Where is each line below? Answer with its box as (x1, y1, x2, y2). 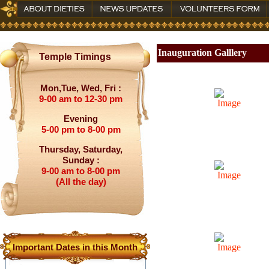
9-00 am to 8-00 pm (41, 166, 121, 176)
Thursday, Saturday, (39, 144, 123, 154)
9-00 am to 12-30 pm (39, 94, 123, 104)
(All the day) (56, 177, 106, 187)
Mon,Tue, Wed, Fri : (40, 83, 122, 93)
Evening (64, 113, 98, 124)
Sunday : (62, 155, 100, 165)
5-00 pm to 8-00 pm (41, 124, 121, 134)
